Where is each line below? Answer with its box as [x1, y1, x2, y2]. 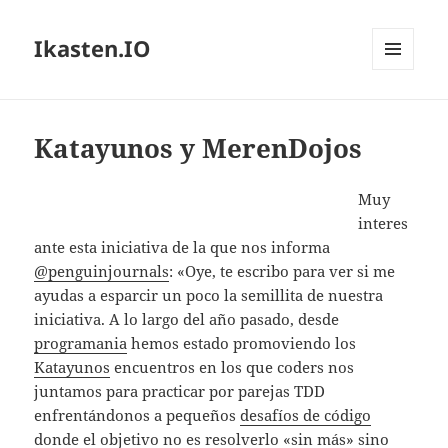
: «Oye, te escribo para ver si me [169, 261, 396, 282]
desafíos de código [240, 405, 372, 426]
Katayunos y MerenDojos [34, 130, 363, 167]
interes [358, 213, 409, 234]
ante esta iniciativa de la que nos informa [34, 237, 331, 258]
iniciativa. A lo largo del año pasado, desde [34, 309, 340, 330]
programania [34, 333, 128, 354]
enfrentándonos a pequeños [34, 405, 241, 426]
